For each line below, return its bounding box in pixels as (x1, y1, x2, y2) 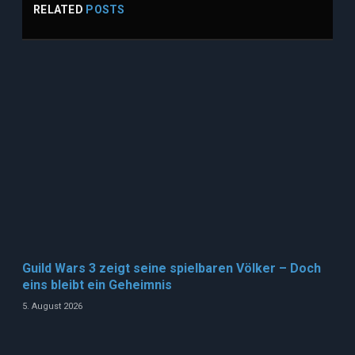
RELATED (33, 3, 86, 17)
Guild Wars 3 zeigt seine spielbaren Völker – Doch (22, 261, 321, 277)
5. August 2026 (22, 301, 82, 312)
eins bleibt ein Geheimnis (22, 277, 172, 293)
